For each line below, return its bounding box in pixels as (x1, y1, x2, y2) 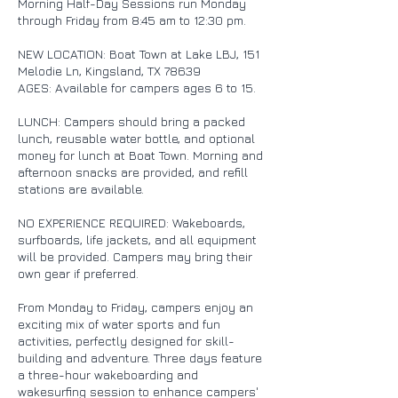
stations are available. (18, 180, 144, 196)
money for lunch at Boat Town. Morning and (18, 147, 263, 163)
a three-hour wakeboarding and (18, 366, 198, 382)
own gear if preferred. (18, 265, 139, 281)
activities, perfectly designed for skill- (18, 332, 235, 348)
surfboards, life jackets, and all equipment (18, 231, 257, 247)
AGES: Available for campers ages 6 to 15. (18, 79, 256, 95)
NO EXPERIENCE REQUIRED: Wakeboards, (18, 214, 245, 230)
